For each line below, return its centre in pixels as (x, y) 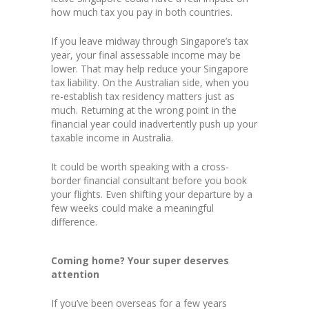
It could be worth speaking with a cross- (140, 167)
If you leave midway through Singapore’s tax (150, 41)
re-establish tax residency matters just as (143, 97)
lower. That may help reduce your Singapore (150, 69)
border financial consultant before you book (149, 181)
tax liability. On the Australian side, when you (150, 83)
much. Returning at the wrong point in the (144, 110)
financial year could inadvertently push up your (154, 124)
